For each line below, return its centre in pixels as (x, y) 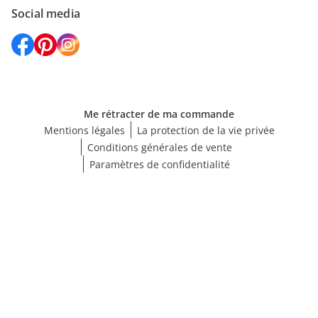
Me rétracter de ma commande (159, 114)
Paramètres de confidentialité (159, 164)
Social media (46, 13)
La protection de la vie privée (205, 130)
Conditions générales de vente (159, 147)
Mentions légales (84, 130)
